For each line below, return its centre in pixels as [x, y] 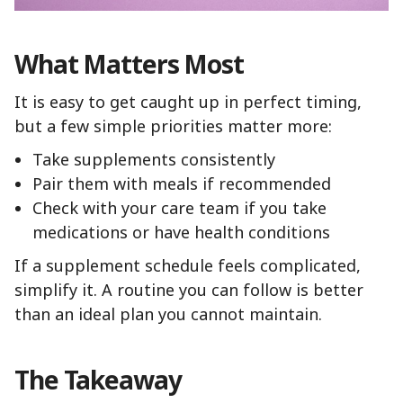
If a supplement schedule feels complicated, [188, 265]
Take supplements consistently [154, 159]
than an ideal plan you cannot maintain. [168, 313]
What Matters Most [129, 63]
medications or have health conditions [181, 232]
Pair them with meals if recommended [182, 183]
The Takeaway [98, 379]
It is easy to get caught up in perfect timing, [188, 101]
